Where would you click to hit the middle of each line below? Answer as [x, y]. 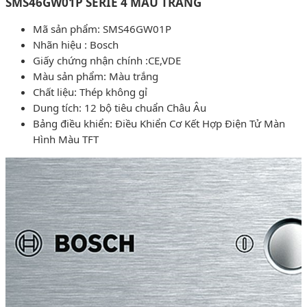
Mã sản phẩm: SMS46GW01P [102, 28]
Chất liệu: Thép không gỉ [90, 91]
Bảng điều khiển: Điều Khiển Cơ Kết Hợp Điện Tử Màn [159, 123]
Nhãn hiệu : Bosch [76, 44]
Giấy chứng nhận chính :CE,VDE [107, 60]
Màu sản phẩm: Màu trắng [96, 76]
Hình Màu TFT [66, 139]
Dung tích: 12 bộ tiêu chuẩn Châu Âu [120, 107]
